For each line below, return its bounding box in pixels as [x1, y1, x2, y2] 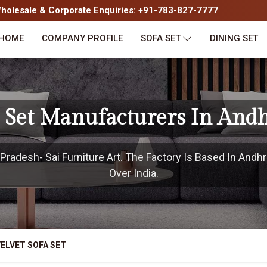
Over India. [108, 167, 159, 179]
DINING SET [210, 33, 258, 44]
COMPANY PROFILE [42, 33, 123, 44]
